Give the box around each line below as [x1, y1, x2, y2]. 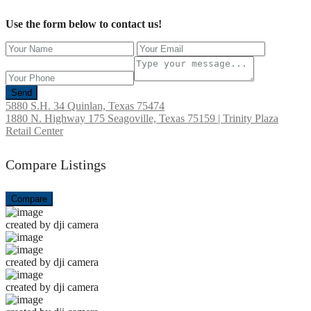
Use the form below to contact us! [6, 18, 162, 31]
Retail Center [6, 125, 63, 137]
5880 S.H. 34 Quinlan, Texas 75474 [6, 100, 165, 112]
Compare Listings [6, 156, 106, 172]
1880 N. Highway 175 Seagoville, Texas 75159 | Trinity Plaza [6, 112, 278, 125]
